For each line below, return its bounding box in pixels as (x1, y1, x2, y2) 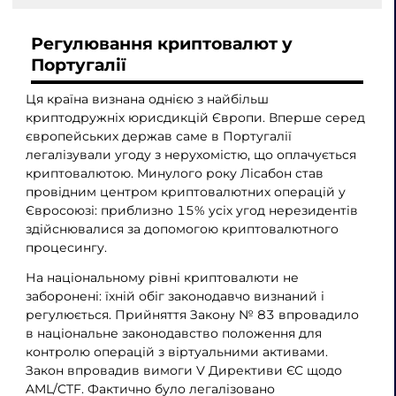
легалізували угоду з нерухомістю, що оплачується (25, 146, 356, 163)
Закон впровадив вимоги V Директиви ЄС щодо (25, 362, 342, 379)
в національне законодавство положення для (25, 325, 322, 342)
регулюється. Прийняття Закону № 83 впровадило (25, 307, 359, 324)
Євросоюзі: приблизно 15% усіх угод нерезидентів (25, 202, 358, 218)
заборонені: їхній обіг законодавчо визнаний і (25, 288, 324, 305)
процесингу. (25, 239, 110, 255)
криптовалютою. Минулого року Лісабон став (25, 164, 324, 181)
